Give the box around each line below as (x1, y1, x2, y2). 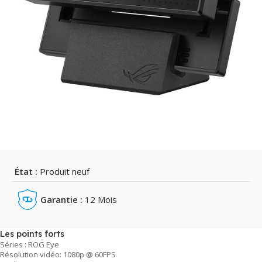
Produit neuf (37, 165, 89, 177)
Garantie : (40, 193, 83, 205)
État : (15, 165, 37, 177)
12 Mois (82, 193, 118, 205)
